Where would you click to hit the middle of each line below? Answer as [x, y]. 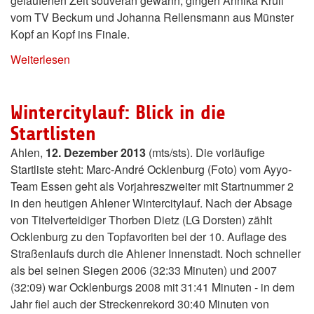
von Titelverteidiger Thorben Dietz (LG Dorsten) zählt [141, 219]
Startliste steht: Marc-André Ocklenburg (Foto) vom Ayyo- [151, 169]
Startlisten [53, 134]
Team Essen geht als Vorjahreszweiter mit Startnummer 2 [152, 186]
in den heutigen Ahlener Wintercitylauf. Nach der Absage [151, 203]
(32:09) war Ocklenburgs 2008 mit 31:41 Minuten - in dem [152, 287]
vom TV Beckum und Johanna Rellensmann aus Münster [152, 17]
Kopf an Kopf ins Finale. [70, 34]
